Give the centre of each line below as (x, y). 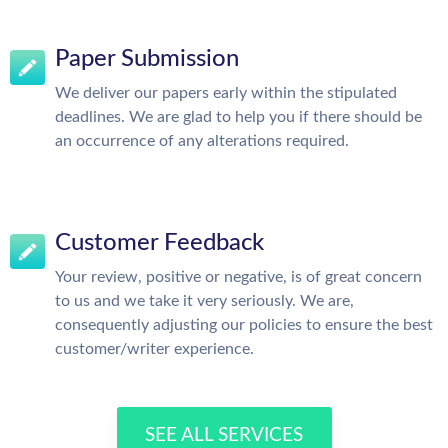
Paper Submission (147, 59)
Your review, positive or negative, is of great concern (238, 277)
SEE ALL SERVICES (224, 435)
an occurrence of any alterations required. (202, 141)
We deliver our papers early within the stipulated (226, 93)
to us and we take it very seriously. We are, (204, 301)
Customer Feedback (159, 243)
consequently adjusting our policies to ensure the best (244, 325)
